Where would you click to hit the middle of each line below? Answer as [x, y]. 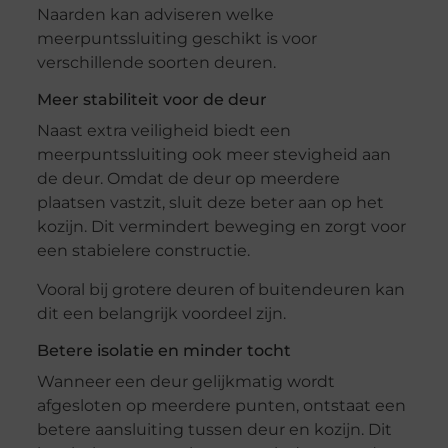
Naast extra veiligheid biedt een [163, 131]
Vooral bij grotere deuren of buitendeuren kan [220, 289]
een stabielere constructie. [143, 251]
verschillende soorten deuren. [156, 63]
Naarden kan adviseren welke [155, 15]
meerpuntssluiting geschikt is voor [176, 39]
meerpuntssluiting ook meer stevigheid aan [213, 155]
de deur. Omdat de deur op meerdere [188, 179]
